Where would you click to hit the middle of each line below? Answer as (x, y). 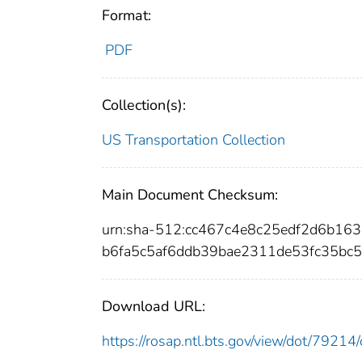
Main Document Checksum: (190, 194)
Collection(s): (144, 105)
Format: (126, 15)
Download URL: (154, 306)
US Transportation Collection (194, 139)
